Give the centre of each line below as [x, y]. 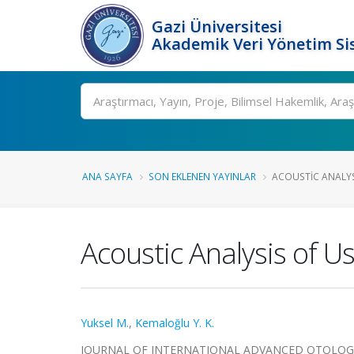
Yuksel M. [105, 323]
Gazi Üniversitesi [217, 26]
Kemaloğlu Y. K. [175, 323]
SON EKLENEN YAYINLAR [202, 176]
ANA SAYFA [107, 176]
